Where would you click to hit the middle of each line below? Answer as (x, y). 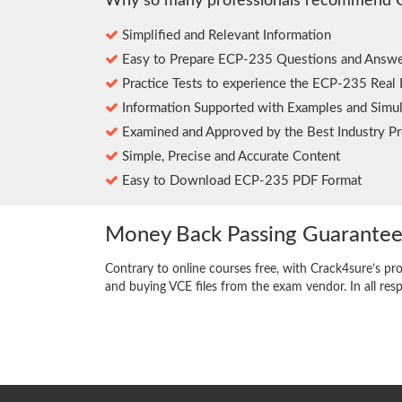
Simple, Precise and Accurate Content (229, 156)
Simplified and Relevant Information (225, 35)
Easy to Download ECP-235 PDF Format (240, 180)
